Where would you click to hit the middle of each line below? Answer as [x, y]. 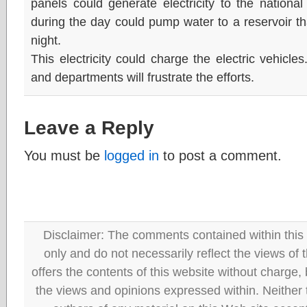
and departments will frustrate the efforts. [143, 77]
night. [46, 40]
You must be [64, 155]
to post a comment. [220, 155]
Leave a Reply [89, 127]
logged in [132, 155]
